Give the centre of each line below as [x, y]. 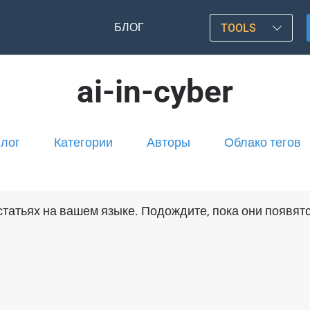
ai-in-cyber [155, 91]
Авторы [168, 142]
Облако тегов [262, 142]
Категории [83, 142]
